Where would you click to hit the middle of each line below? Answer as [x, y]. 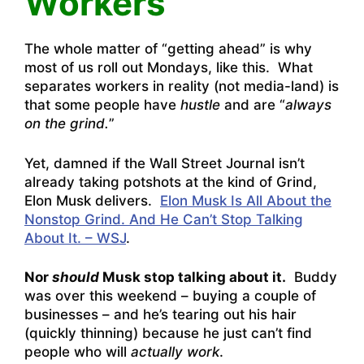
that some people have [102, 105]
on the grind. [67, 124]
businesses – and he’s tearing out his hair [160, 315]
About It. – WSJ [75, 238]
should [76, 277]
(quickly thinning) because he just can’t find [168, 334]
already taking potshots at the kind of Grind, [171, 182]
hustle [200, 105]
